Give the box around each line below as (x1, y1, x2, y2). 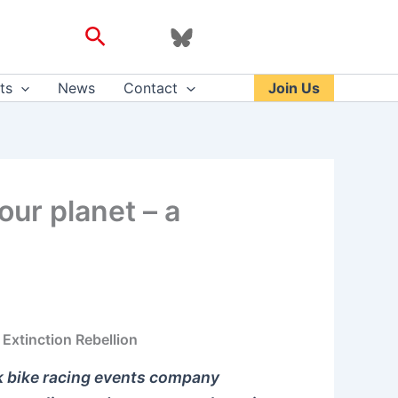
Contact (123, 79, 179, 98)
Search (84, 20, 157, 48)
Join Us (268, 79, 320, 98)
